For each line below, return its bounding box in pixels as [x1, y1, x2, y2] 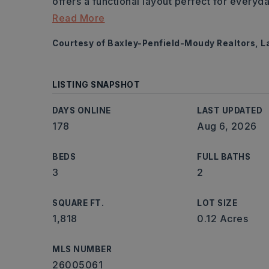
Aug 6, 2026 [197, 120, 257, 132]
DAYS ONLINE [52, 106, 111, 115]
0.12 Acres [197, 213, 249, 225]
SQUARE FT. [52, 198, 104, 208]
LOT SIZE [197, 198, 238, 208]
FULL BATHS [197, 152, 251, 162]
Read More [52, 12, 105, 24]
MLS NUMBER [52, 244, 112, 254]
